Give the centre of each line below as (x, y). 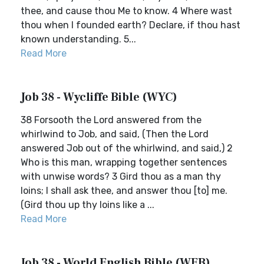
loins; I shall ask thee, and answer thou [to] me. (124, 191)
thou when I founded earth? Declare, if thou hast (131, 25)
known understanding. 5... (78, 39)
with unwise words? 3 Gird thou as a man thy (121, 176)
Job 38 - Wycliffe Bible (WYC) (99, 97)
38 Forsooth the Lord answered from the (111, 120)
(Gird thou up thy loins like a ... (88, 205)
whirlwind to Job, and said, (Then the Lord (115, 134)
